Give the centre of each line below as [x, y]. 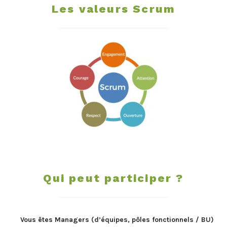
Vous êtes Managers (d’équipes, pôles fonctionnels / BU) [117, 219]
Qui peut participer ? [113, 178]
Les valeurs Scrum [113, 9]
